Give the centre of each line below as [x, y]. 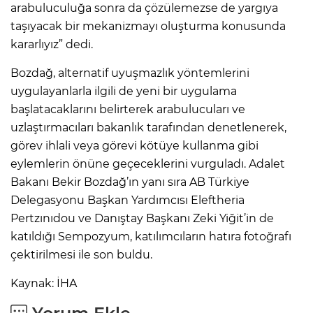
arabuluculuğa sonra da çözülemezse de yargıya [144, 8]
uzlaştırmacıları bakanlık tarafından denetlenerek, [148, 128]
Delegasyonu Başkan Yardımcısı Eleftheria [128, 201]
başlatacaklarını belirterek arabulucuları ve [128, 110]
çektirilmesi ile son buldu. [81, 255]
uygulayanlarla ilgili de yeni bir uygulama [124, 92]
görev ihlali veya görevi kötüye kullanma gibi [134, 146]
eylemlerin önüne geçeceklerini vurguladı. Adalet [148, 164]
